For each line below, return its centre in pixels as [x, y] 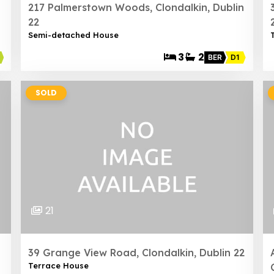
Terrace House [59, 265]
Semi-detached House [74, 35]
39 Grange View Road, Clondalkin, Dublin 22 [137, 253]
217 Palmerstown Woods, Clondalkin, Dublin [136, 7]
